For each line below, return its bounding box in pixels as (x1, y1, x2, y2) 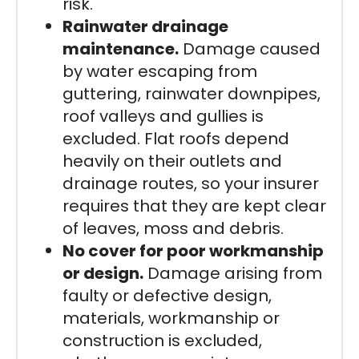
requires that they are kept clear (63, 194, 326, 217)
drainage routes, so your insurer (63, 171, 319, 195)
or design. (63, 261, 143, 284)
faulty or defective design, (63, 284, 272, 307)
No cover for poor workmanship (63, 239, 324, 262)
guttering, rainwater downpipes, (63, 82, 321, 105)
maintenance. (63, 37, 179, 60)
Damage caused (179, 37, 321, 60)
